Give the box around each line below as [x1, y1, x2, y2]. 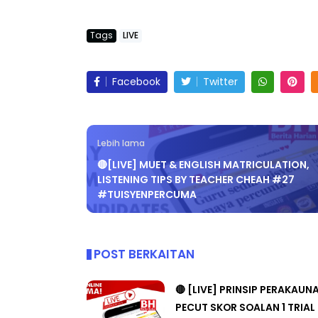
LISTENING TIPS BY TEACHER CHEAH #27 [97, 161, 295, 176]
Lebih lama [97, 126, 145, 138]
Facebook [112, 63, 160, 78]
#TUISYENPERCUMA [97, 176, 197, 191]
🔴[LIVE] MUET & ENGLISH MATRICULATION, [97, 146, 309, 161]
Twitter [203, 63, 238, 78]
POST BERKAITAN [94, 234, 194, 252]
